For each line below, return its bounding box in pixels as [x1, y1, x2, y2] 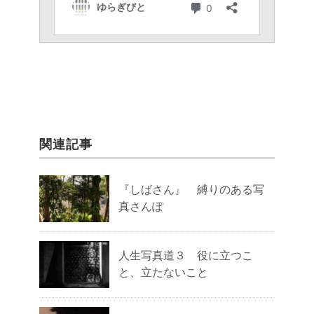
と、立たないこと [118, 266, 208, 278]
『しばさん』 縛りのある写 [118, 183, 264, 196]
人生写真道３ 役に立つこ [118, 249, 253, 261]
